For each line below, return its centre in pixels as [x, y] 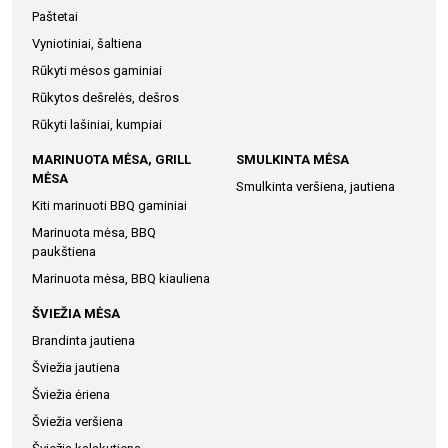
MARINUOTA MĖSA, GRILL [111, 159]
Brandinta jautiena [83, 340]
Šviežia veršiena [77, 421]
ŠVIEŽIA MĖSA [76, 313]
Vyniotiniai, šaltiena [87, 43]
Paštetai [55, 16]
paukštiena [64, 251]
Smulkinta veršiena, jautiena [315, 186]
